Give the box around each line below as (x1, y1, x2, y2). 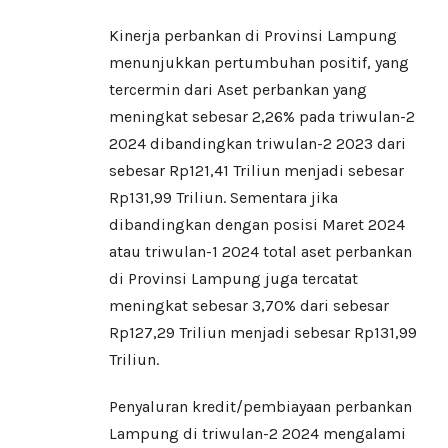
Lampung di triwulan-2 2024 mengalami (109, 424, 406, 444)
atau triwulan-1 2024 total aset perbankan (109, 242, 412, 262)
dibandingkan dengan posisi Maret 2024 (109, 215, 405, 235)
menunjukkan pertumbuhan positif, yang (109, 53, 409, 73)
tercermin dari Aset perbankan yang (109, 80, 367, 100)
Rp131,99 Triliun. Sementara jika (109, 188, 338, 208)
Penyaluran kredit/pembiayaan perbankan (109, 397, 412, 417)
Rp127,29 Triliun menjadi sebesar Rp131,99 (109, 323, 417, 343)
